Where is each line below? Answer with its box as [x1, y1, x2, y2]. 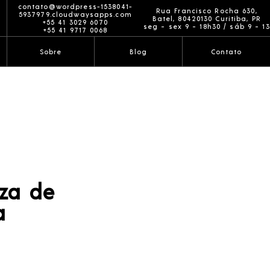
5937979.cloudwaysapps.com [18, 10, 132, 19]
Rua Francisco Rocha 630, [155, 6, 257, 14]
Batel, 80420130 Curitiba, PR [152, 14, 261, 22]
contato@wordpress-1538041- [17, 2, 133, 11]
